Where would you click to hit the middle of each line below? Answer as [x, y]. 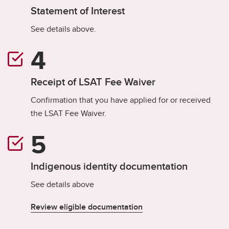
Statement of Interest [78, 10]
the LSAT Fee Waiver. [68, 113]
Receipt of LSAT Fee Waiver [93, 81]
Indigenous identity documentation [109, 166]
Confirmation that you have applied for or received [121, 100]
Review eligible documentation [87, 207]
